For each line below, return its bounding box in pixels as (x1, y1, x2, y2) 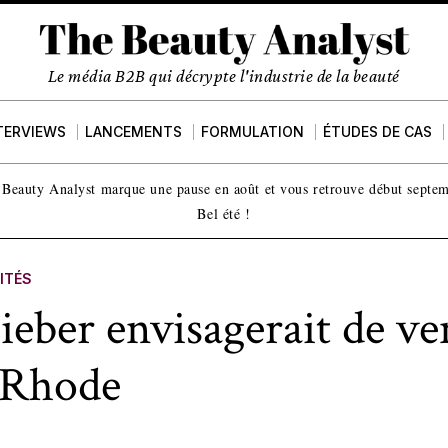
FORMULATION (201, 123, 305, 141)
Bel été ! (197, 203, 251, 223)
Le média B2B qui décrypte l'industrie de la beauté (47, 65, 400, 86)
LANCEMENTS (85, 123, 183, 141)
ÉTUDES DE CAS (323, 123, 433, 141)
